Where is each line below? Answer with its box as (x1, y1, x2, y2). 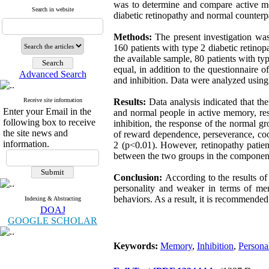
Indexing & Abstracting (24, 195, 81, 202)
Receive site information (23, 97, 82, 103)
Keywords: (113, 241, 160, 251)
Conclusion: (113, 172, 165, 183)
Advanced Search (19, 69, 86, 79)
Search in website (31, 6, 74, 13)
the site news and (3, 128, 68, 138)
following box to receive (3, 117, 95, 127)
